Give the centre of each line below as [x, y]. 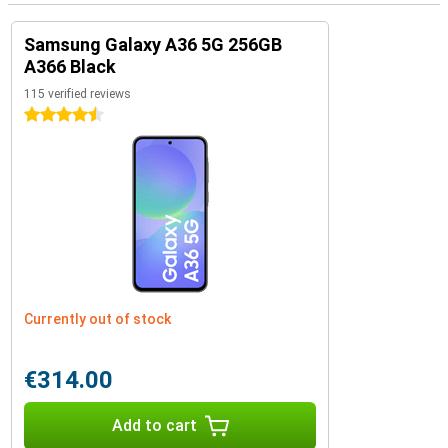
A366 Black [70, 66]
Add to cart [154, 425]
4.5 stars [52, 115]
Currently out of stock [97, 319]
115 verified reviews [77, 94]
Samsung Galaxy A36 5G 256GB [153, 44]
